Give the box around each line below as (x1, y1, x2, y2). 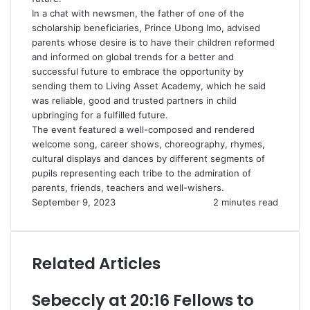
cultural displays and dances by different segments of (32, 153, 265, 164)
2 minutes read (210, 197, 278, 208)
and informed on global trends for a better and (32, 51, 234, 62)
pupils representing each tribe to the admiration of (32, 167, 251, 179)
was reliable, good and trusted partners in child (32, 95, 237, 106)
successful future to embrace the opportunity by (32, 66, 244, 77)
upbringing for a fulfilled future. (32, 109, 168, 120)
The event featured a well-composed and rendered (32, 124, 255, 135)
